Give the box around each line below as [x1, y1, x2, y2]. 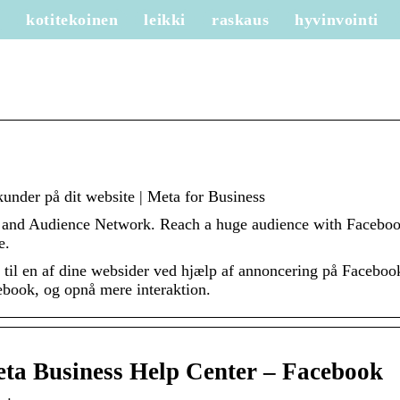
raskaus [212, 11, 270, 29]
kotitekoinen [26, 11, 119, 29]
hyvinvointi [295, 11, 379, 29]
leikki [144, 11, 187, 29]
